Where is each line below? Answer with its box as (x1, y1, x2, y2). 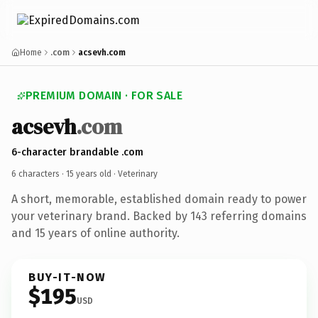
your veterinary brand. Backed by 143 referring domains (11, 209, 307, 223)
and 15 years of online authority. (11, 226, 180, 240)
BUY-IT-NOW (28, 270, 106, 284)
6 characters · (11, 168, 66, 179)
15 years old (66, 168, 111, 179)
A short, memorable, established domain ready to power (11, 192, 307, 206)
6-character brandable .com (11, 146, 143, 158)
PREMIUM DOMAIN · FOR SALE (26, 89, 182, 102)
